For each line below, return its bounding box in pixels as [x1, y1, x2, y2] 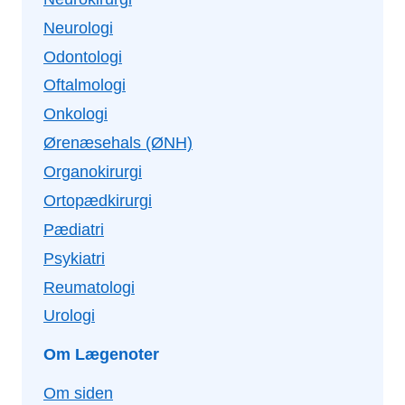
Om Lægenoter [43, 345, 159, 364]
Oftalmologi [43, 76, 126, 95]
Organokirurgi [43, 163, 142, 182]
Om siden [43, 384, 113, 403]
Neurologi [43, 18, 113, 37]
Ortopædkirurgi [43, 191, 152, 210]
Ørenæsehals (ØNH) [43, 134, 193, 153]
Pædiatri [43, 220, 104, 239]
